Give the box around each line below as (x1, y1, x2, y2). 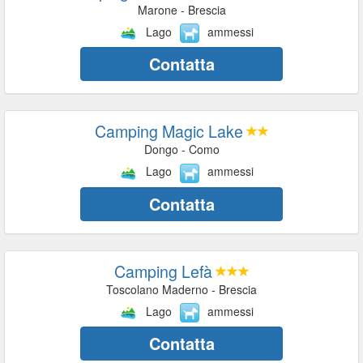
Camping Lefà (113, 258, 212, 283)
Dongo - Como (143, 141, 220, 158)
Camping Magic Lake (94, 119, 243, 143)
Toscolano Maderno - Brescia (106, 280, 257, 297)
